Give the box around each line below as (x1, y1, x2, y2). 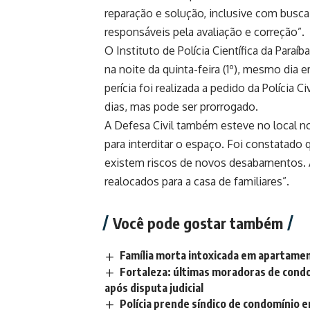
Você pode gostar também (113, 213, 283, 233)
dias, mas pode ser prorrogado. (104, 100, 258, 114)
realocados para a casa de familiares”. (104, 174, 289, 189)
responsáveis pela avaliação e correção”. (104, 25, 304, 39)
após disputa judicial (104, 280, 203, 295)
